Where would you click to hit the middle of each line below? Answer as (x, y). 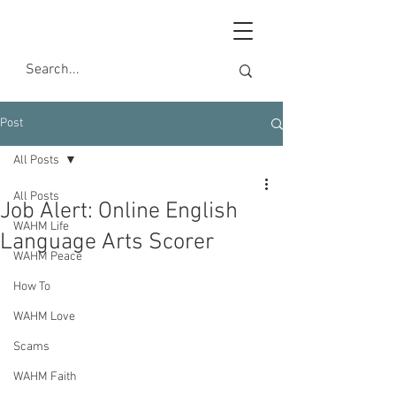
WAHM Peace (48, 257)
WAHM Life (41, 227)
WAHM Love (44, 317)
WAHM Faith (45, 377)
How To (32, 287)
